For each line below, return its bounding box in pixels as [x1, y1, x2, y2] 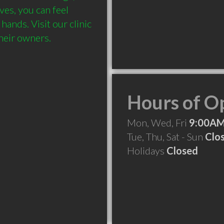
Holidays [127, 144, 166, 156]
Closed [166, 144, 198, 156]
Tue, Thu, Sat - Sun [127, 130, 205, 142]
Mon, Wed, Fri [127, 116, 189, 128]
